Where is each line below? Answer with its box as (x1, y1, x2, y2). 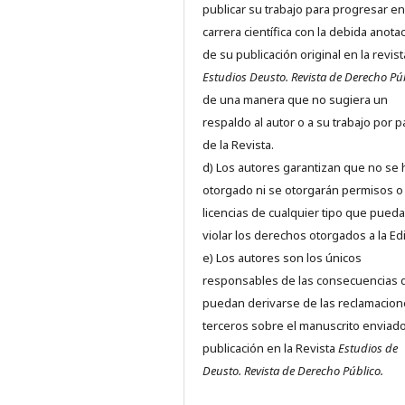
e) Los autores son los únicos (202, 250, 362, 267)
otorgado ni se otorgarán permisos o (202, 182, 403, 199)
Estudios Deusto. (202, 69, 291, 86)
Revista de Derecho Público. (244, 363, 383, 380)
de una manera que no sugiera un (202, 91, 388, 108)
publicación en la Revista (202, 340, 338, 357)
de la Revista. (202, 137, 274, 154)
